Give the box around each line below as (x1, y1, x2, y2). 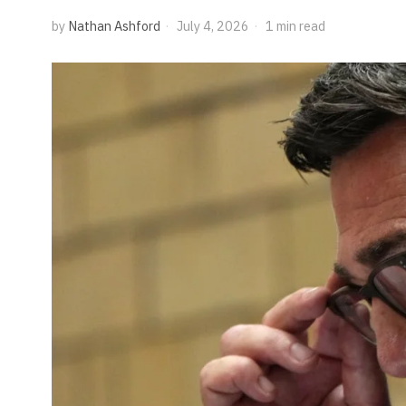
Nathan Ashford (68, 17, 160, 34)
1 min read (263, 17, 325, 34)
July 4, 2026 (174, 17, 249, 34)
